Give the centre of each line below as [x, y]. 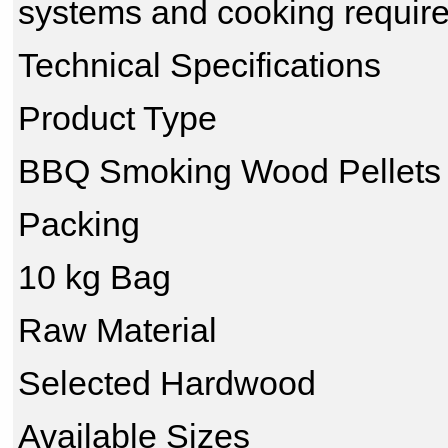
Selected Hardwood [167, 383]
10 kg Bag [94, 277]
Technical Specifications [199, 65]
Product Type [117, 118]
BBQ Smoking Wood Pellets [229, 171]
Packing [79, 224]
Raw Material [117, 330]
